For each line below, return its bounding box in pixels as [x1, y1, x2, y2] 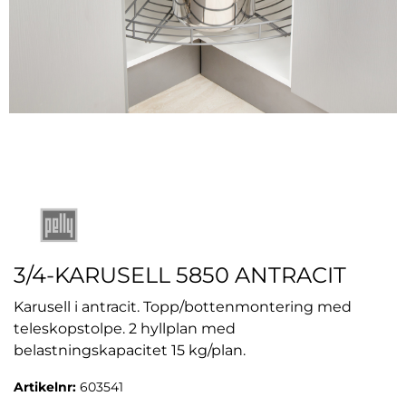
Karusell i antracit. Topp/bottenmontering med [14, 297, 352, 315]
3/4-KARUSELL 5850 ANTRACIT [14, 261, 346, 288]
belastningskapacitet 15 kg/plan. [14, 341, 246, 359]
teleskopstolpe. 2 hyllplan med [14, 319, 236, 337]
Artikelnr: [14, 378, 80, 395]
